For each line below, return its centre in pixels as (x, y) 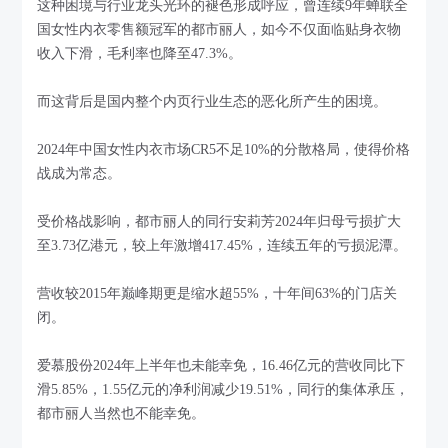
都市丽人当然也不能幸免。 (121, 413)
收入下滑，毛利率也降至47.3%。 (140, 53)
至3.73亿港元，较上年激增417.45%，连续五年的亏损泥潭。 (222, 245)
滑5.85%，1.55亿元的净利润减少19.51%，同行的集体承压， (223, 389)
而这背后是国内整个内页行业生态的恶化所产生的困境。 (212, 101)
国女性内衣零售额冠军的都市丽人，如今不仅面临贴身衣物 (219, 29)
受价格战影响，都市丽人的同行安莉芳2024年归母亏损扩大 (219, 221)
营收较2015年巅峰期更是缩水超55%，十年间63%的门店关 (217, 293)
